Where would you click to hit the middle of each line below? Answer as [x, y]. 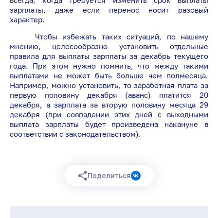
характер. [27, 20]
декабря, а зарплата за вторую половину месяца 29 [109, 105]
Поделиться [109, 176]
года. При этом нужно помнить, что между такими [109, 66]
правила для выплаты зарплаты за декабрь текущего [109, 56]
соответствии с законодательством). [75, 134]
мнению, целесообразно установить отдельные [109, 46]
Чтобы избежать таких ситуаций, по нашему [109, 37]
